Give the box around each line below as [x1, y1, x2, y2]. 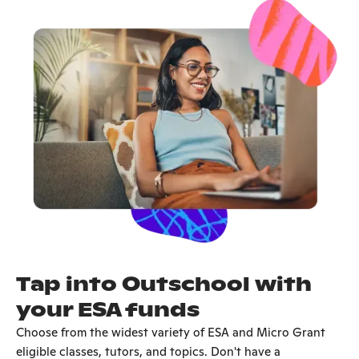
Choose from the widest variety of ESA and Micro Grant [16, 325, 325, 341]
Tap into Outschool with [16, 272, 312, 297]
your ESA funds [16, 297, 200, 323]
